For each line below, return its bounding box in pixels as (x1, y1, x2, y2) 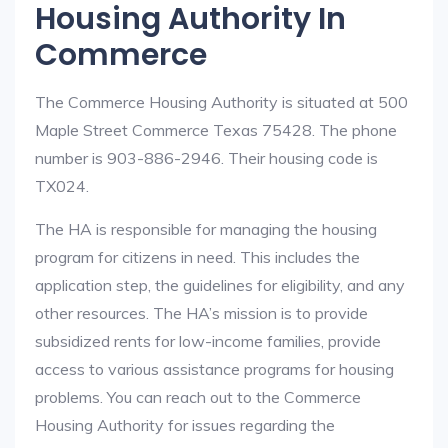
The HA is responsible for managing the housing (35, 219, 377, 239)
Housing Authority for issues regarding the (35, 415, 335, 435)
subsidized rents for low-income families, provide (35, 331, 381, 351)
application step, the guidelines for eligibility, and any (35, 275, 405, 295)
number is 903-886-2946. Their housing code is (35, 148, 378, 168)
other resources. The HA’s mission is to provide (35, 303, 368, 323)
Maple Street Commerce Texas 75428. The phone (35, 120, 397, 140)
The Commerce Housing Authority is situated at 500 (35, 92, 408, 112)
